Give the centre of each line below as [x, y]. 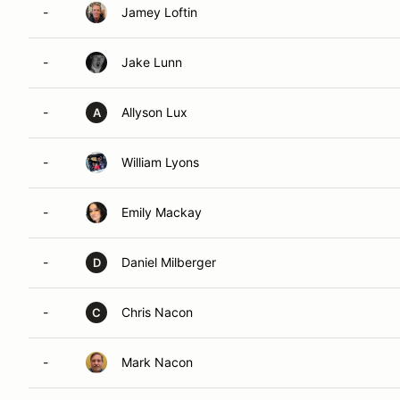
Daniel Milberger [169, 262]
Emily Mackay [162, 212]
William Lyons [160, 162]
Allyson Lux [154, 112]
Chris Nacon [157, 312]
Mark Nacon [157, 362]
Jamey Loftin [159, 12]
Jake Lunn [152, 62]
